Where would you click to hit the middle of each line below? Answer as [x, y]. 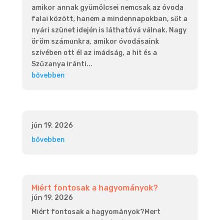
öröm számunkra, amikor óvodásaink [95, 41]
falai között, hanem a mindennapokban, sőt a [109, 19]
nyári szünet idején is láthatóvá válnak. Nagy [109, 30]
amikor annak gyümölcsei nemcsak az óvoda [107, 7]
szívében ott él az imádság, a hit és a [94, 53]
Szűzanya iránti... [62, 64]
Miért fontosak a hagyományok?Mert [96, 212]
